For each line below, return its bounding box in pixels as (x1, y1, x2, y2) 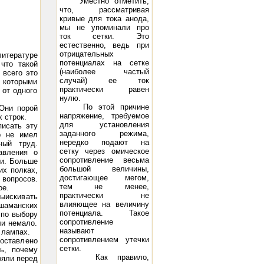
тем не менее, (59, 182, 149, 191)
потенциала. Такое (59, 209, 149, 217)
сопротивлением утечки (59, 235, 149, 244)
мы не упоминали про (59, 23, 149, 32)
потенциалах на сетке (59, 58, 149, 67)
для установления (59, 120, 149, 129)
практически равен (59, 85, 149, 94)
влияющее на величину (59, 200, 149, 209)
